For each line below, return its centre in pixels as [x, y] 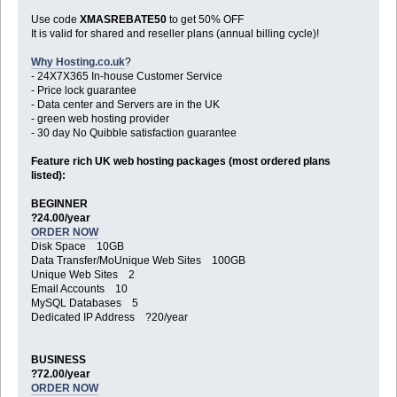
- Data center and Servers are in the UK [125, 105]
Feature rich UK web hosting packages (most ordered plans [180, 162]
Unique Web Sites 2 [82, 275]
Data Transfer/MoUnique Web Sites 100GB [138, 261]
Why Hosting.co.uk [78, 62]
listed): [48, 176]
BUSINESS [58, 360]
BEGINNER [59, 204]
